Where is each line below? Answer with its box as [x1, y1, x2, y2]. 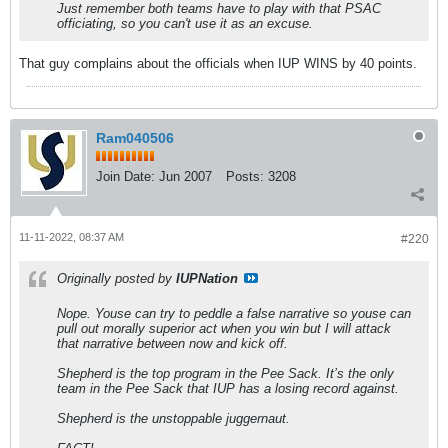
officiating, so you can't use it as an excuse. [57, 16, 313, 32]
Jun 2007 [159, 169, 212, 185]
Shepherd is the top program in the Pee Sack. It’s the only [57, 366, 394, 382]
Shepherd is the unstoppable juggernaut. [57, 411, 290, 427]
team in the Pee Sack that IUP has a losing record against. [57, 381, 399, 397]
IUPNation [176, 271, 238, 287]
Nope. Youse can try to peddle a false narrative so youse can [57, 306, 411, 322]
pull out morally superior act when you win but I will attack [57, 321, 391, 337]
